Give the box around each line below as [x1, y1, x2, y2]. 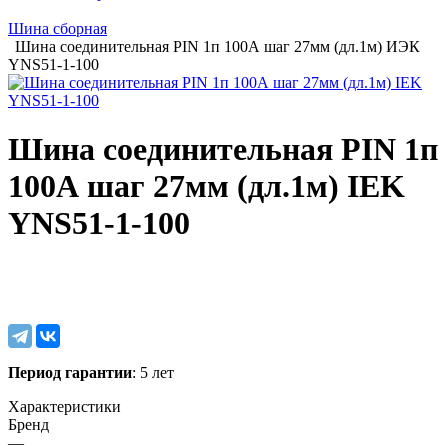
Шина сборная [8, 20, 107, 37]
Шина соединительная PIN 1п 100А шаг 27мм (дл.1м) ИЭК [15, 38, 420, 55]
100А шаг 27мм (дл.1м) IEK [8, 168, 405, 205]
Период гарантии [8, 363, 132, 381]
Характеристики [8, 397, 121, 415]
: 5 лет [132, 363, 174, 381]
